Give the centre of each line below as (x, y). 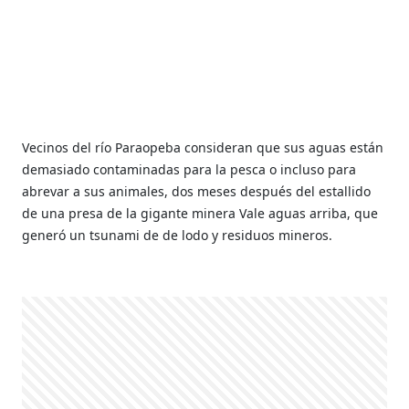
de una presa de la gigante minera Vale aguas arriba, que (200, 213)
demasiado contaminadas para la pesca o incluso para (189, 169)
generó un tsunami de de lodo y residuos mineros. (178, 235)
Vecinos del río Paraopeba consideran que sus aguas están (203, 147)
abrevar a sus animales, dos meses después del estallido (197, 191)
